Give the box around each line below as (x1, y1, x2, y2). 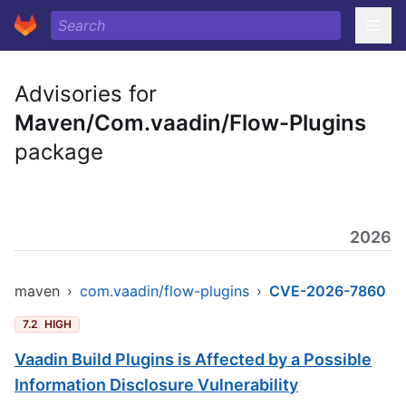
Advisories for (14, 81, 157, 107)
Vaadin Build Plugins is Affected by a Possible (14, 350, 372, 369)
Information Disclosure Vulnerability (14, 375, 298, 394)
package (14, 139, 103, 165)
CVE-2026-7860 (269, 282, 386, 300)
